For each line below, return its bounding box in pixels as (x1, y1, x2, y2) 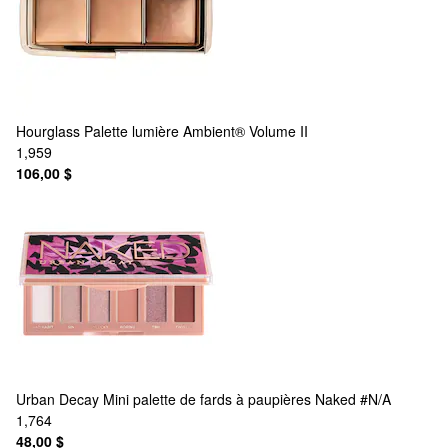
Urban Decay (16, 388, 99, 409)
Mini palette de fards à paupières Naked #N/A (103, 388, 391, 409)
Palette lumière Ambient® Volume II (84, 120, 308, 141)
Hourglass (16, 120, 80, 141)
